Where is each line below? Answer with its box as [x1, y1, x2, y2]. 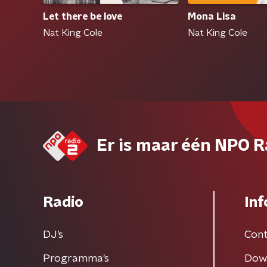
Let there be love [43, 12, 122, 22]
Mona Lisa [188, 12, 236, 22]
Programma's [43, 253, 109, 265]
